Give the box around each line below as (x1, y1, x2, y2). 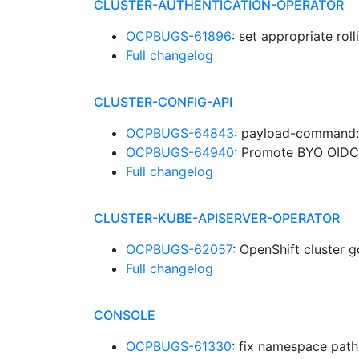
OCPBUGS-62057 (126, 241, 232, 257)
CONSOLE (94, 307, 155, 323)
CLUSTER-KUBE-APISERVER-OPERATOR (94, 210, 340, 226)
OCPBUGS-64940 (126, 144, 234, 160)
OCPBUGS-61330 (126, 338, 232, 354)
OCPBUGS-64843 (126, 125, 234, 141)
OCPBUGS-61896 (126, 28, 232, 44)
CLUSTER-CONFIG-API (94, 94, 232, 110)
